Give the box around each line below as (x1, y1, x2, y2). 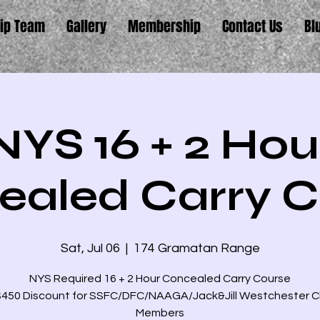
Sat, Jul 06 (60, 241, 120, 255)
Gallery (66, 16, 106, 37)
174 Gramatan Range (133, 241, 260, 255)
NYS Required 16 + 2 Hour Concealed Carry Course (29, 273, 291, 284)
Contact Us (221, 16, 283, 37)
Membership (127, 16, 201, 37)
